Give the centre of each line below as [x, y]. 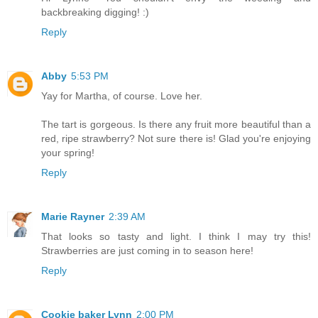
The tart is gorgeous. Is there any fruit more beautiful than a [176, 125]
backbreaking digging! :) [95, 12]
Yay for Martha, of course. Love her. [122, 96]
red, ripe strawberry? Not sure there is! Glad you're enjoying [176, 139]
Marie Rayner [73, 217]
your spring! [68, 153]
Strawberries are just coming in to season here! [147, 251]
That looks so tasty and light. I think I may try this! [176, 237]
